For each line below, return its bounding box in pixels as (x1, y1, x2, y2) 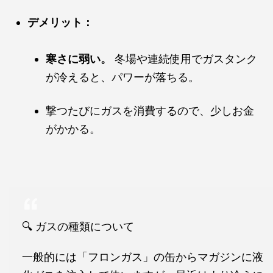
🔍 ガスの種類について (22, 220, 134, 233)
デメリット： (27, 16, 93, 29)
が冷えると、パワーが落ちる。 (46, 71, 199, 84)
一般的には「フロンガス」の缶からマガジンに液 (22, 250, 263, 264)
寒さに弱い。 (46, 52, 112, 66)
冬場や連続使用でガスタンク (112, 52, 257, 66)
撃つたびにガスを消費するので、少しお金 (46, 104, 254, 118)
